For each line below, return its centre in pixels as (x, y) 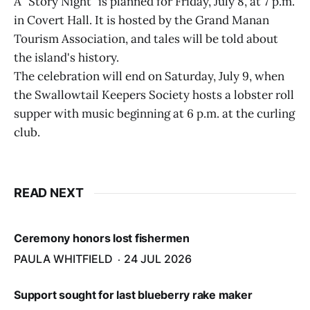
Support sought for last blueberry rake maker (133, 295)
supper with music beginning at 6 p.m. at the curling (154, 113)
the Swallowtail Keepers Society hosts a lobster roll (154, 95)
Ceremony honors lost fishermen (102, 238)
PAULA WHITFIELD (63, 259)
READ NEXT (49, 193)
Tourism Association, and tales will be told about (146, 39)
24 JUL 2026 (158, 259)
